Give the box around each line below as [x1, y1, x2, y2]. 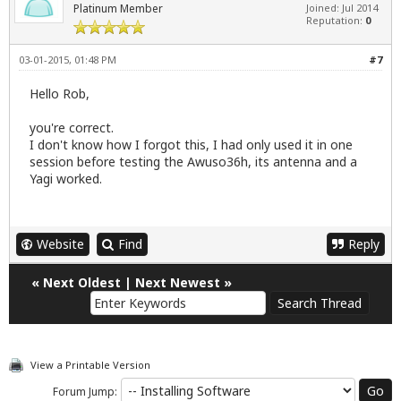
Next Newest [135, 273, 220, 291]
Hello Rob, [30, 84, 90, 102]
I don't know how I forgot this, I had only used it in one [30, 135, 353, 153]
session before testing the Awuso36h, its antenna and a [30, 152, 357, 170]
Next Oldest [43, 273, 121, 291]
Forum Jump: [53, 383, 117, 399]
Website [37, 235, 84, 252]
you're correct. [30, 118, 114, 136]
